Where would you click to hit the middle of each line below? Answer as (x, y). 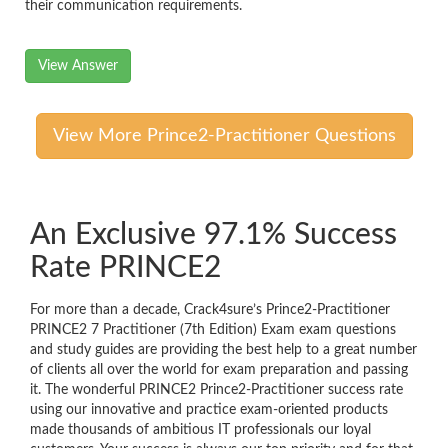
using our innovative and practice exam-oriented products (209, 410)
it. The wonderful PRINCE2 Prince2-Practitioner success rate (216, 390)
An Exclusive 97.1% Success (213, 235)
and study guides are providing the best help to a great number (223, 350)
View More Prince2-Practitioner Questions (224, 136)
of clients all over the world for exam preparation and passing (219, 370)
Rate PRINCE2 (125, 268)
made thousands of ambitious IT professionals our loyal (200, 430)
